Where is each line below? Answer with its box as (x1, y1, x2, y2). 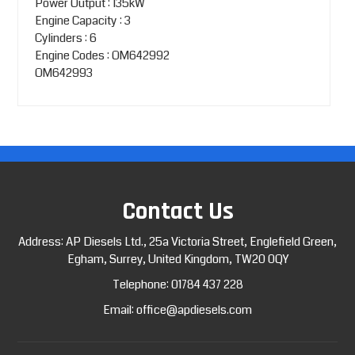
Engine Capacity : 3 (34, 11, 131, 29)
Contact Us (121, 194, 234, 227)
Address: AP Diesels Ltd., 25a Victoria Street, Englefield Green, (18, 232, 337, 250)
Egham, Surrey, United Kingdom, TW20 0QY (67, 250, 288, 268)
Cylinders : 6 (34, 29, 97, 47)
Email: (103, 300, 136, 319)
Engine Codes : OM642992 (34, 46, 170, 64)
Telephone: (112, 275, 171, 293)
